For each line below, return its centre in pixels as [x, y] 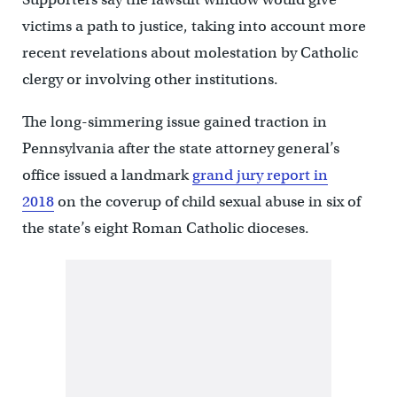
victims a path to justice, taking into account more [194, 26]
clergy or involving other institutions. [150, 79]
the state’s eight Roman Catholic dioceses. [165, 228]
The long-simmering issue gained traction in [174, 121]
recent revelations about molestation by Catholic [190, 52]
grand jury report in [260, 175]
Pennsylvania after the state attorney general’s [180, 148]
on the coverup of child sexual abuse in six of [207, 201]
